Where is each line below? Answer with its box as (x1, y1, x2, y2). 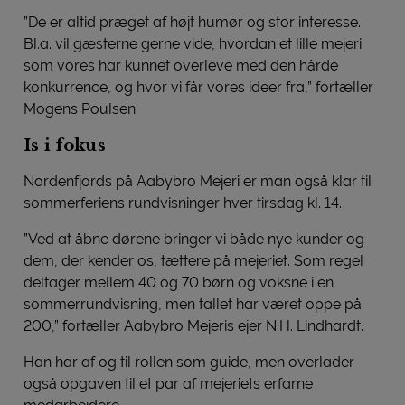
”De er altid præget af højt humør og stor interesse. (24, 13, 361, 31)
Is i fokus (24, 135, 106, 155)
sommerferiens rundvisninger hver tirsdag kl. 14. (24, 193, 342, 212)
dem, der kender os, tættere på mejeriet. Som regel (24, 251, 363, 269)
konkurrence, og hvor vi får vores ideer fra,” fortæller (24, 78, 373, 96)
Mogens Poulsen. (24, 99, 138, 118)
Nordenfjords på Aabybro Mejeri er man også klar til (24, 172, 372, 190)
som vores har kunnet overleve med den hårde (24, 56, 338, 74)
